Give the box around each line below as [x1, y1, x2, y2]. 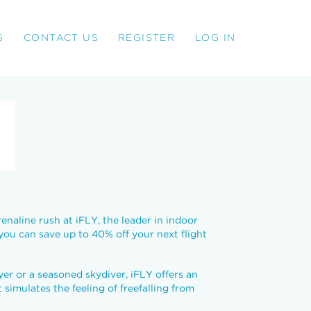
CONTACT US [24, 32, 99, 42]
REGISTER [118, 32, 176, 42]
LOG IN [195, 32, 236, 42]
